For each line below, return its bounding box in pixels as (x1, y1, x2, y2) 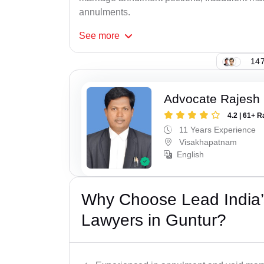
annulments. (79, 7, 130, 18)
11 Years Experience (177, 125, 256, 135)
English (177, 150, 204, 160)
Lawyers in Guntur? (81, 210, 226, 229)
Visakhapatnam (177, 137, 237, 147)
